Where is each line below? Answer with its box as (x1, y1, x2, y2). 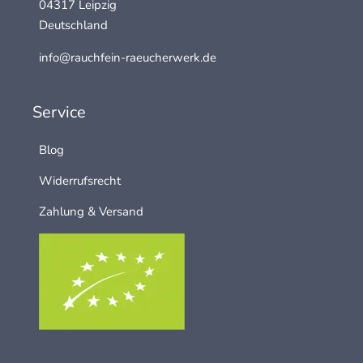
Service (32, 101, 86, 124)
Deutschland (39, 17, 108, 34)
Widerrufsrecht (39, 173, 121, 190)
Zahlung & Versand (39, 203, 143, 220)
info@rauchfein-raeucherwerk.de (39, 49, 216, 66)
